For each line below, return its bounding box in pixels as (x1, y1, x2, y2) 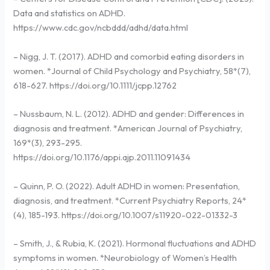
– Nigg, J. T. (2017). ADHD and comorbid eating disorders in (13, 50, 245, 62)
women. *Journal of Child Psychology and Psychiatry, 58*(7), (13, 64, 251, 77)
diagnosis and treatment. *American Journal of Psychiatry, (13, 122, 243, 134)
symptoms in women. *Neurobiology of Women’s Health (13, 251, 237, 263)
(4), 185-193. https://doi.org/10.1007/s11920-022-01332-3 (13, 209, 238, 221)
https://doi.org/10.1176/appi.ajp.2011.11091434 (13, 151, 191, 163)
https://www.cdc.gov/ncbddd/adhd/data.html (13, 22, 189, 34)
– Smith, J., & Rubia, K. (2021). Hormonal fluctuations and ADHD (13, 237, 257, 249)
